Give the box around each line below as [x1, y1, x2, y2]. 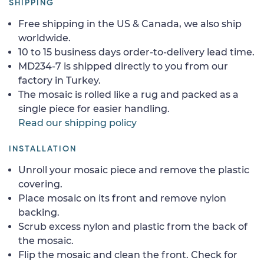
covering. [18, 178, 62, 190]
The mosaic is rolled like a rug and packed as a [18, 88, 239, 100]
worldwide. [18, 32, 71, 44]
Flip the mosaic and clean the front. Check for [18, 249, 237, 260]
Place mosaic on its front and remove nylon [18, 192, 226, 204]
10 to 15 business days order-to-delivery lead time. [18, 46, 255, 58]
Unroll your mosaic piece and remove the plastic [18, 164, 249, 176]
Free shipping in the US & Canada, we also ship [18, 18, 242, 29]
